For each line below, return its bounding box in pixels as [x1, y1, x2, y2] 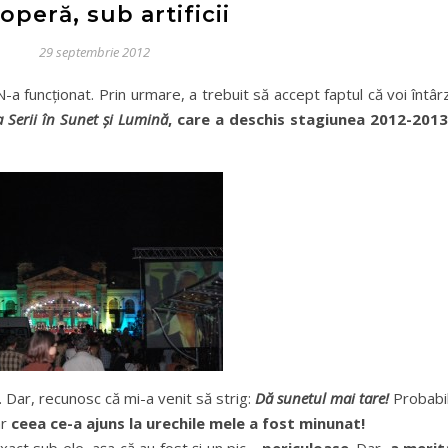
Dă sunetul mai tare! [255, 388, 389, 408]
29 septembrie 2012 [39, 43, 150, 61]
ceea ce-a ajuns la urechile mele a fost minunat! [7, 413, 365, 433]
